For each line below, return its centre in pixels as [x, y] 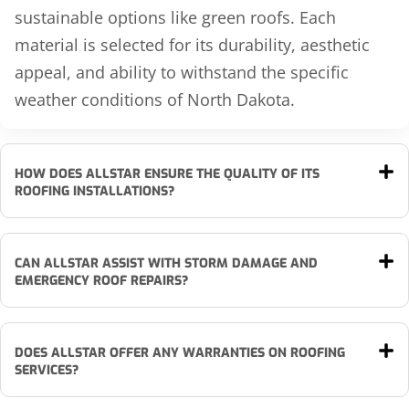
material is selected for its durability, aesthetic [192, 45]
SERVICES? [47, 371]
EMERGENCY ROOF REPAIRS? [101, 281]
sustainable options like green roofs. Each [175, 18]
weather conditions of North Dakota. [155, 100]
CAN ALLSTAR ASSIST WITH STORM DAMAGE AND [166, 264]
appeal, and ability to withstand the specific [182, 73]
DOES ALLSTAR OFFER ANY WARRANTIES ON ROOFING [180, 353]
